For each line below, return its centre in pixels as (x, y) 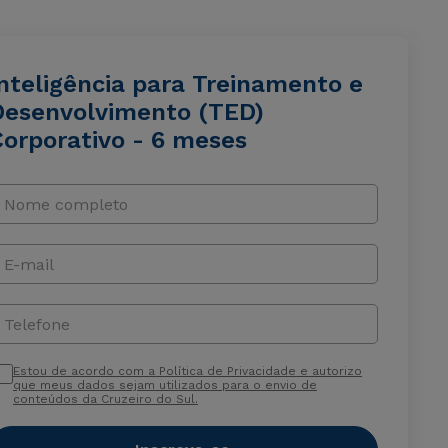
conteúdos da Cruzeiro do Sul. (105, 399)
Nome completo (65, 204)
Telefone (36, 324)
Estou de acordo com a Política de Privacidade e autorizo (187, 371)
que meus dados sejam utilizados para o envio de (164, 385)
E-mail (28, 264)
